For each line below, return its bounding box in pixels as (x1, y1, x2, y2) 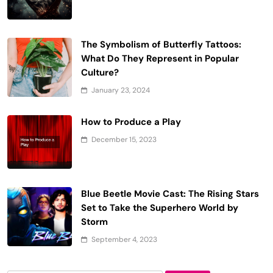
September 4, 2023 (91, 234, 157, 244)
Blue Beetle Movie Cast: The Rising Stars (81, 187, 259, 200)
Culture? (81, 66, 119, 79)
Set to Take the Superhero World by (81, 201, 238, 214)
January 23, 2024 (91, 85, 150, 95)
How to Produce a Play (81, 115, 181, 128)
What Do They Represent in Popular (81, 52, 239, 65)
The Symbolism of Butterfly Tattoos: (81, 38, 241, 51)
